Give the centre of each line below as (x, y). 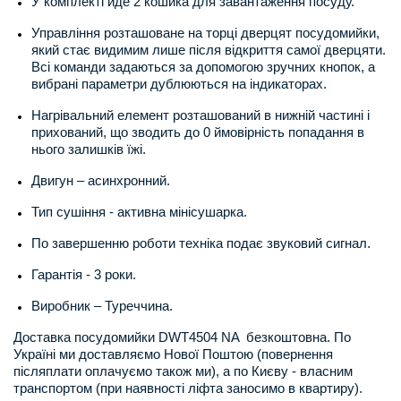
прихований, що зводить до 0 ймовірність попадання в (198, 132)
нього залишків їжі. (89, 149)
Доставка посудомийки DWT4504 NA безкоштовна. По (182, 337)
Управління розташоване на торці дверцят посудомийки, (205, 33)
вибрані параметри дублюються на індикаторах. (179, 84)
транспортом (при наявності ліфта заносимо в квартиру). (188, 388)
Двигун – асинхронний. (101, 181)
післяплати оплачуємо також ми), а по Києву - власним (183, 371)
